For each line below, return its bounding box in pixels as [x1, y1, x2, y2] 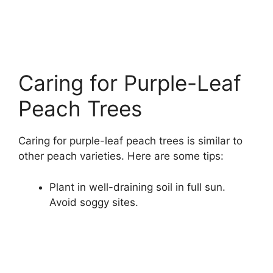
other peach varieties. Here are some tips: [18, 150, 224, 163]
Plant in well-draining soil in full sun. [49, 180, 225, 193]
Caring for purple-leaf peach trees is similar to [18, 135, 243, 147]
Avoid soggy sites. [49, 196, 138, 208]
